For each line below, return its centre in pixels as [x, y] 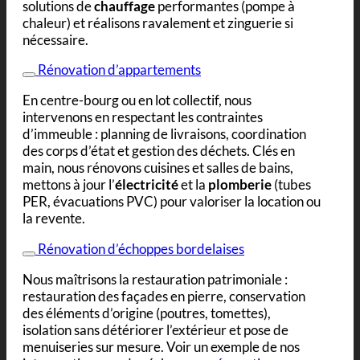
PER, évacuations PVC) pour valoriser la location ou [172, 202]
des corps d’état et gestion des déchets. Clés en [159, 151]
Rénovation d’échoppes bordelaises [141, 249]
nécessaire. [55, 39]
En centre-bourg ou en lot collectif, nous [137, 100]
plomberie [240, 185]
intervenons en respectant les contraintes [143, 117]
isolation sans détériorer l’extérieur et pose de [155, 329]
